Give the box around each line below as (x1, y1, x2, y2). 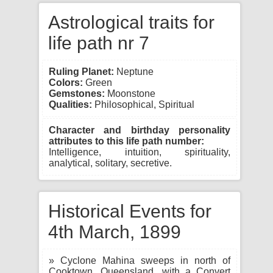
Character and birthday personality (49, 125, 230, 135)
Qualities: (49, 99, 92, 110)
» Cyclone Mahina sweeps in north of (49, 255, 230, 266)
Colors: (49, 77, 83, 88)
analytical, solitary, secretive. (49, 158, 172, 168)
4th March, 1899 (48, 222, 181, 242)
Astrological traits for (48, 12, 214, 32)
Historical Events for (48, 201, 211, 221)
